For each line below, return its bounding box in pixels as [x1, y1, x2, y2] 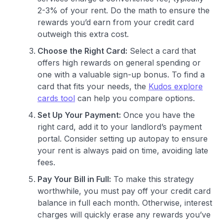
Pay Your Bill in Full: [37, 174, 111, 184]
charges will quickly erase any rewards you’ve [37, 209, 211, 220]
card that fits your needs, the [37, 81, 148, 91]
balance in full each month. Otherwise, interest [37, 197, 212, 208]
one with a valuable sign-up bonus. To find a [37, 69, 205, 79]
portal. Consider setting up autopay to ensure [37, 133, 208, 144]
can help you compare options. [75, 93, 195, 103]
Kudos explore [148, 81, 203, 91]
